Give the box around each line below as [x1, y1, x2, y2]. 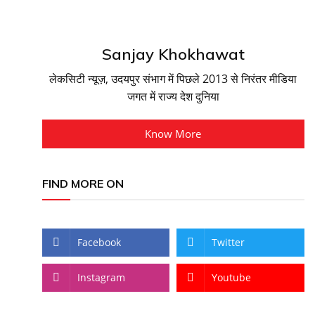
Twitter [212, 236, 245, 249]
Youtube [212, 271, 252, 284]
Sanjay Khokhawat [101, 44, 245, 64]
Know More [145, 127, 202, 141]
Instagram [77, 271, 125, 284]
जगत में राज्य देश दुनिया [127, 89, 219, 104]
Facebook [77, 236, 121, 249]
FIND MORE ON [41, 176, 124, 191]
